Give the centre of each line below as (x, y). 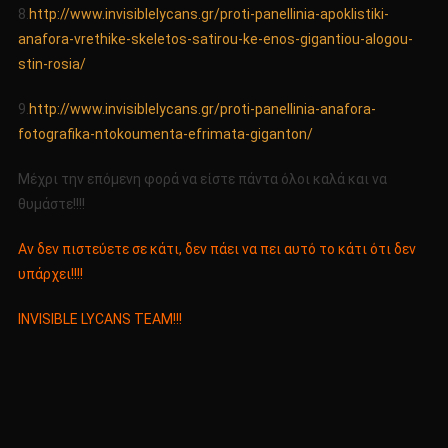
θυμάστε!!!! (51, 204)
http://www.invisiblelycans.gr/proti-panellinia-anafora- (202, 109)
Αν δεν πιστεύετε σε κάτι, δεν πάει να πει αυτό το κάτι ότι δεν (216, 249)
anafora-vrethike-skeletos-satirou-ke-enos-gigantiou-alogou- (215, 39)
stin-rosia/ (51, 64)
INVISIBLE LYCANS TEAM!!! (99, 319)
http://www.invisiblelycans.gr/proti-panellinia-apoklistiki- (208, 14)
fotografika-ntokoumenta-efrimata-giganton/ (165, 134)
